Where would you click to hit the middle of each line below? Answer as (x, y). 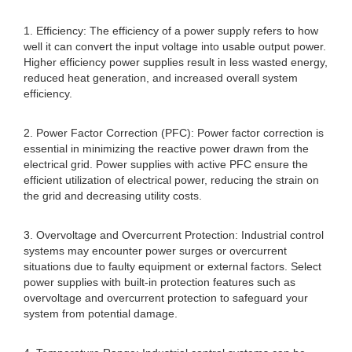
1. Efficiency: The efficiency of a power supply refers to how (171, 31)
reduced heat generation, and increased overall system (161, 78)
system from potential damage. (101, 313)
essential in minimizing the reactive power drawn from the (166, 148)
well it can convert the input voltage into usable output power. (175, 46)
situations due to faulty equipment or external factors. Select (172, 266)
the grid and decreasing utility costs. (113, 196)
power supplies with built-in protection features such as (159, 282)
